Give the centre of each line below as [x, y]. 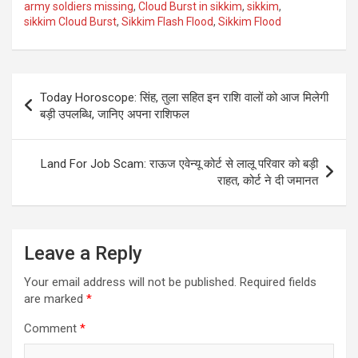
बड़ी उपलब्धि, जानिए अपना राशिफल [115, 115]
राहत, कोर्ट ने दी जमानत [268, 181]
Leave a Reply [83, 254]
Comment [52, 329]
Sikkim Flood [250, 22]
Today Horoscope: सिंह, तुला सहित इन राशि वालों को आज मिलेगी [184, 98]
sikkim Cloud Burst [70, 22]
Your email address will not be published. [130, 282]
